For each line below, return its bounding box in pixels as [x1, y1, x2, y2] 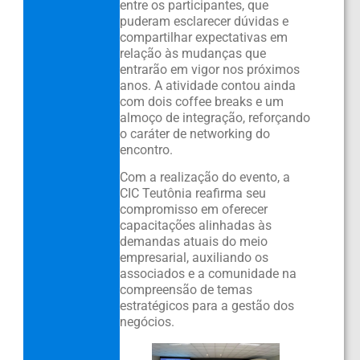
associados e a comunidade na [119, 266, 297, 282]
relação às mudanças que [119, 45, 266, 61]
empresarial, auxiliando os [119, 250, 268, 266]
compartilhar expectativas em [119, 29, 288, 45]
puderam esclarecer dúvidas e [119, 13, 288, 29]
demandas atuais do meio [119, 234, 268, 250]
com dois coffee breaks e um [119, 93, 284, 109]
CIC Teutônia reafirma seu [119, 186, 266, 202]
